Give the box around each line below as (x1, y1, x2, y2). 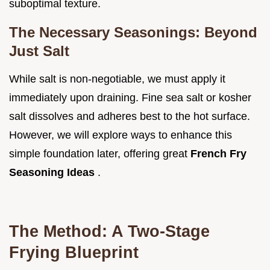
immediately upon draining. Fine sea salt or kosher (9, 91, 251, 104)
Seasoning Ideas (9, 166, 98, 178)
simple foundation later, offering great (9, 147, 190, 160)
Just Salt (9, 42, 69, 59)
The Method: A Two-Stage (9, 221, 210, 240)
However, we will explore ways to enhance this (9, 128, 232, 141)
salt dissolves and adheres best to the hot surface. (9, 110, 250, 122)
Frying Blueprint (9, 242, 139, 262)
